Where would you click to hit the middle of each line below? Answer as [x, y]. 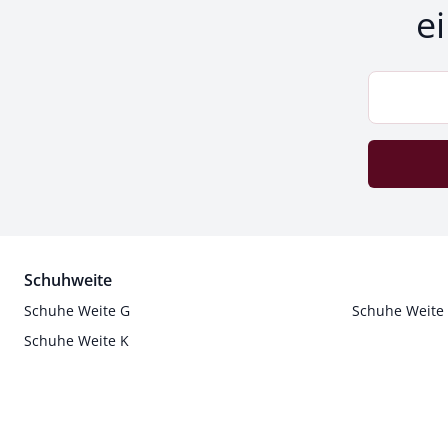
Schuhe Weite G [77, 310]
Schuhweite [68, 279]
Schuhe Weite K [76, 340]
